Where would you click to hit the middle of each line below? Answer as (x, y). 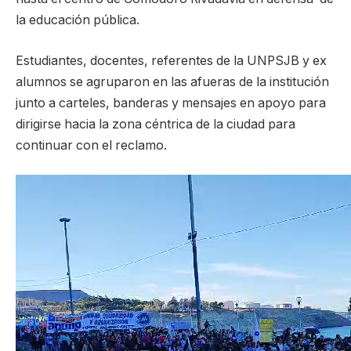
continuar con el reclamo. (91, 145)
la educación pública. (78, 20)
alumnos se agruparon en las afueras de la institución (172, 81)
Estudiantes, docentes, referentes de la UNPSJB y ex (171, 60)
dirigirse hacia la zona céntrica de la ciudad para (156, 124)
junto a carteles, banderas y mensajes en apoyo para (171, 103)
